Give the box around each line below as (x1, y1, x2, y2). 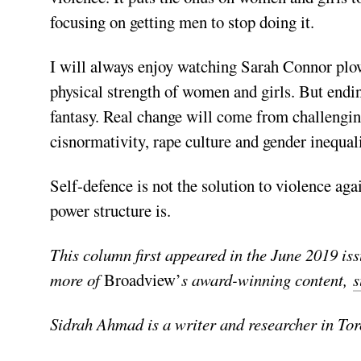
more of (50, 268, 104, 291)
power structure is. (50, 199, 171, 222)
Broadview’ (104, 268, 181, 291)
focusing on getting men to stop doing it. (50, 10, 314, 33)
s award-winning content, (181, 268, 353, 291)
